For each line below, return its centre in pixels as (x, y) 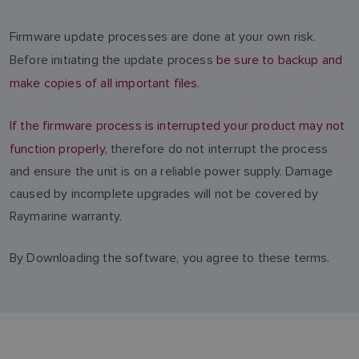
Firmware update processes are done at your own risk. (163, 36)
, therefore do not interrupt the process (216, 149)
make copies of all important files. (105, 83)
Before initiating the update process (113, 60)
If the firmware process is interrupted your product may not (177, 125)
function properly (57, 149)
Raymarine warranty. (66, 216)
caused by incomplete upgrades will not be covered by (164, 194)
